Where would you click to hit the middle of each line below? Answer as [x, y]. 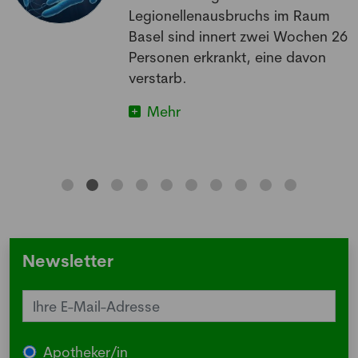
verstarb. [158, 78]
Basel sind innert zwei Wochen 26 [239, 36]
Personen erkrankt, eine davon [228, 57]
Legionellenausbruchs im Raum [230, 16]
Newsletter [68, 261]
